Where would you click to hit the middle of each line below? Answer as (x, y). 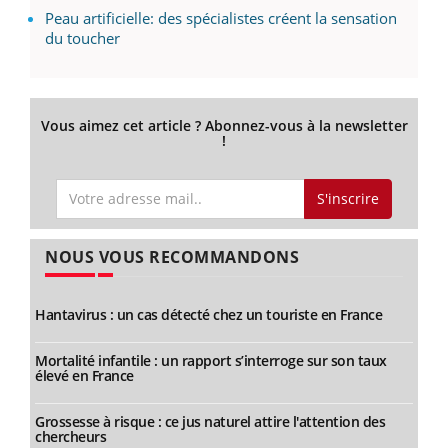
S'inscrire (347, 198)
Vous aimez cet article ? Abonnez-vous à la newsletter (224, 125)
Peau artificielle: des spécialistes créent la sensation (221, 17)
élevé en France (84, 376)
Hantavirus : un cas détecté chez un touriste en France (208, 315)
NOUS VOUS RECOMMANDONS (172, 257)
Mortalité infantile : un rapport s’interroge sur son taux (211, 361)
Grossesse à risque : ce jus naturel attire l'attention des (210, 422)
